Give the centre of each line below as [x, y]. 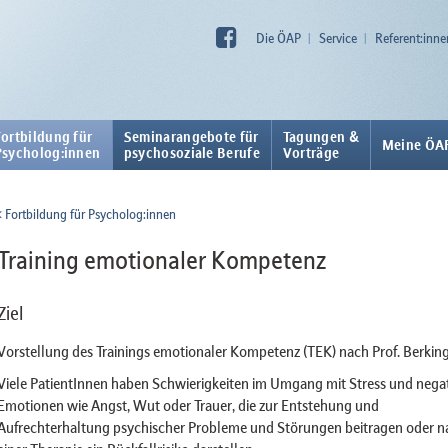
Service [337, 37]
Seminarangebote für [191, 137]
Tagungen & [320, 137]
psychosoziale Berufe [191, 153]
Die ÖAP [278, 37]
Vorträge [311, 153]
